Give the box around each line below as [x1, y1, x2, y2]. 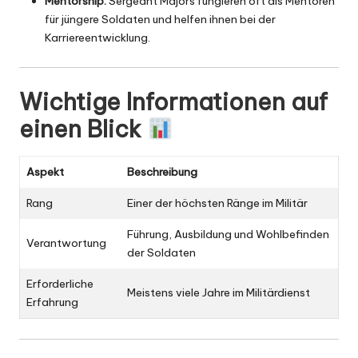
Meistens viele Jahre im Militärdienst [127, 284, 310, 300]
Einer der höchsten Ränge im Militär [127, 195, 308, 210]
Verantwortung [26, 235, 106, 250]
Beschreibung [127, 164, 197, 179]
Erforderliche [26, 276, 93, 291]
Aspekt [26, 164, 64, 179]
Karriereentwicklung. [45, 30, 150, 45]
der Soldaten [127, 245, 196, 260]
